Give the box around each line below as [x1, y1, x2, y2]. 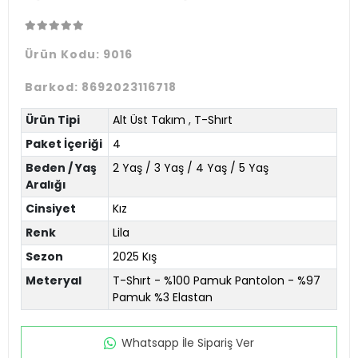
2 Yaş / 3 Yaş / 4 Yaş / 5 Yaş [112, 159, 268, 176]
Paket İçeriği [25, 135, 102, 152]
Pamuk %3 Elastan [112, 288, 213, 305]
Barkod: [25, 78, 82, 95]
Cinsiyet [25, 200, 76, 217]
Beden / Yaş [25, 159, 97, 176]
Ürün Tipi [25, 111, 80, 128]
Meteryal [25, 272, 82, 288]
